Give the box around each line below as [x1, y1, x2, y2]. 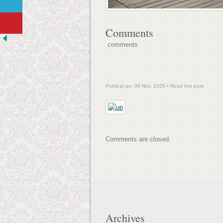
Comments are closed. [106, 135, 171, 143]
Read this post [170, 83, 204, 89]
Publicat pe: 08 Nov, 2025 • [106, 83, 170, 89]
